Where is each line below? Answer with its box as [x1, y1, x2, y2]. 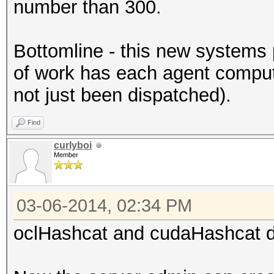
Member [54, 151, 78, 158]
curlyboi [54, 140, 92, 150]
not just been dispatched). [13, 84, 231, 106]
